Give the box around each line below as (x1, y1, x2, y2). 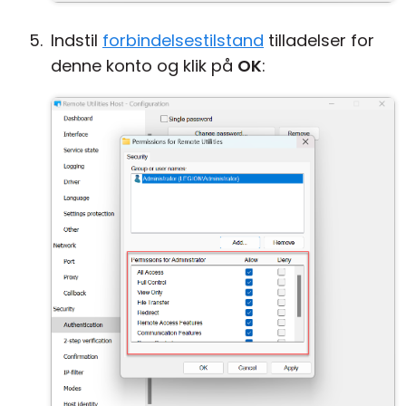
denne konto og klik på (51, 54, 237, 77)
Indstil (51, 29, 102, 52)
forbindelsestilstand (102, 29, 264, 52)
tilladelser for (264, 29, 374, 52)
